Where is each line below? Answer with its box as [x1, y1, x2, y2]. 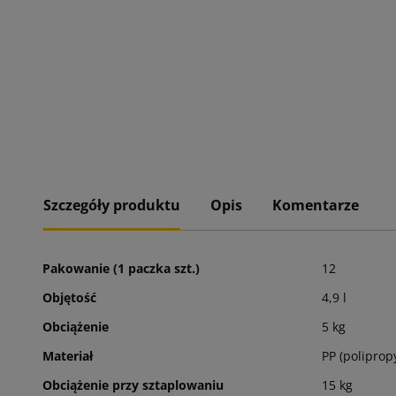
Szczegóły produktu [43, 194, 180, 215]
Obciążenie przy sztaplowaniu [42, 376, 224, 393]
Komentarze [272, 194, 359, 215]
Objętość [42, 288, 96, 306]
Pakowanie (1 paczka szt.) [42, 259, 200, 277]
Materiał [42, 346, 93, 364]
